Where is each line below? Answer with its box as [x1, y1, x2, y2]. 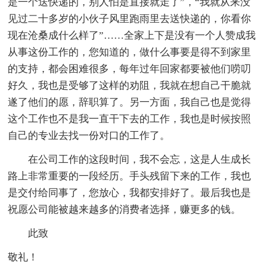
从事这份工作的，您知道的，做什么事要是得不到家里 [8, 46, 252, 58]
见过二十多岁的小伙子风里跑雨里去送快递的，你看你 [8, 13, 252, 24]
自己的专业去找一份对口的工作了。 [8, 129, 170, 141]
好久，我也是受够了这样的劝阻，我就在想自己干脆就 [8, 79, 252, 91]
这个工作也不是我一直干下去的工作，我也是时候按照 [8, 113, 252, 125]
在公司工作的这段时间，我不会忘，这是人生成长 [8, 153, 252, 165]
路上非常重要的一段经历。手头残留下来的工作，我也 [8, 170, 252, 182]
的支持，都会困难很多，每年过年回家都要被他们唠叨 [8, 63, 252, 74]
